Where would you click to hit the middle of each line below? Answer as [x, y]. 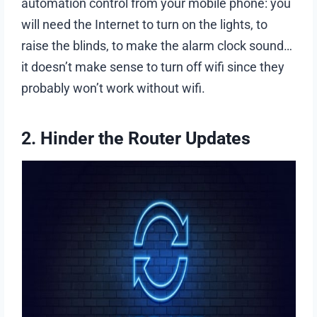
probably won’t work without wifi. [114, 88]
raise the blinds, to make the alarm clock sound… [157, 45]
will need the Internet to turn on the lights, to [145, 24]
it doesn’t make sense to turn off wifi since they [153, 67]
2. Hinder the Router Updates [136, 139]
